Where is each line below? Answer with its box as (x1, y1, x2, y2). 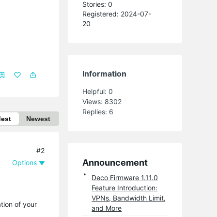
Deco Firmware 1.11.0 (92, 173, 158, 182)
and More (92, 203, 122, 212)
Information (82, 68, 127, 78)
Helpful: (82, 87, 109, 95)
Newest (26, 114, 51, 123)
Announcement (82, 157, 148, 168)
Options (12, 158, 37, 167)
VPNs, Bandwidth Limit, (92, 193, 166, 202)
